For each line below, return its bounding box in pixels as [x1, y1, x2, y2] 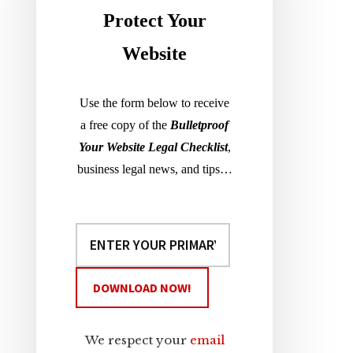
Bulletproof [170, 118, 229, 132]
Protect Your [102, 10, 206, 31]
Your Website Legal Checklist [78, 140, 228, 154]
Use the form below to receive [80, 96, 229, 110]
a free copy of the [80, 118, 167, 132]
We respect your [84, 333, 190, 347]
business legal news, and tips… [76, 162, 232, 176]
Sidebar [35, 6, 146, 46]
